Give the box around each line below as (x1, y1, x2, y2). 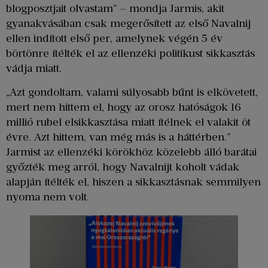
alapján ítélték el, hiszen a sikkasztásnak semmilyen (6, 175, 261, 188)
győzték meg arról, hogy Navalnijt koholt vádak (6, 160, 239, 173)
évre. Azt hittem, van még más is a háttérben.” (6, 130, 230, 144)
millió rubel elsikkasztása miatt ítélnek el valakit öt (6, 115, 251, 129)
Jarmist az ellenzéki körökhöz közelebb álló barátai (6, 145, 257, 159)
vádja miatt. (6, 62, 62, 75)
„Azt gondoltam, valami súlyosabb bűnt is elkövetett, (6, 85, 258, 99)
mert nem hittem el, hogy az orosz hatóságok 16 (6, 100, 241, 114)
